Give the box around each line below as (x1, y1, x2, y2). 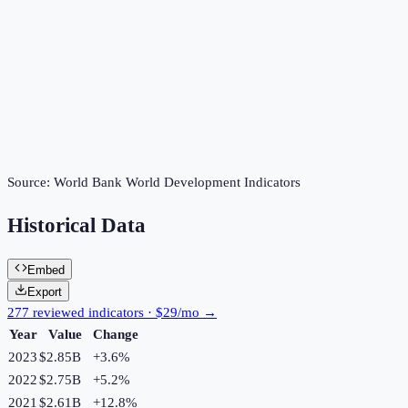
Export (27, 284, 62, 299)
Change (93, 326, 138, 342)
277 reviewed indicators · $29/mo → (7, 304, 217, 320)
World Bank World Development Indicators (54, 175, 301, 190)
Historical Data (7, 214, 146, 238)
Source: (7, 175, 54, 190)
